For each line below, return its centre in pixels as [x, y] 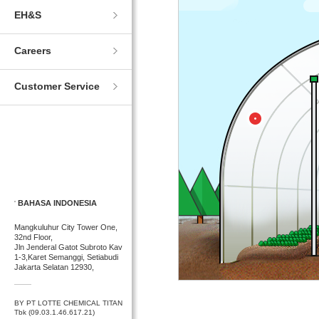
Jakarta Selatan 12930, [54, 267]
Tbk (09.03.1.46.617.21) [54, 312]
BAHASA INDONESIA [57, 203]
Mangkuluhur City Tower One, [66, 227]
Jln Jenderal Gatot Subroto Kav [68, 247]
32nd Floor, [33, 237]
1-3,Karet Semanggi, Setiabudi [66, 257]
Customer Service [57, 86]
